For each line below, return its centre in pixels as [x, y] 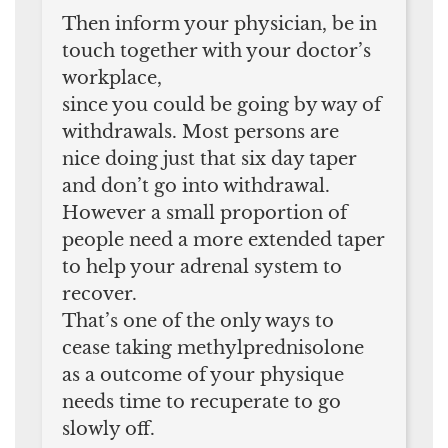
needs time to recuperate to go [201, 401]
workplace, [112, 77]
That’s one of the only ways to [198, 320]
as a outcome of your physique [203, 374]
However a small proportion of [204, 212]
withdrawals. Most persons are [200, 131]
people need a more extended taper [223, 239]
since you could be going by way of [221, 104]
